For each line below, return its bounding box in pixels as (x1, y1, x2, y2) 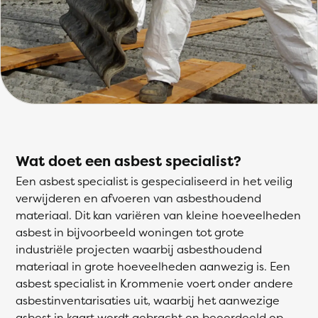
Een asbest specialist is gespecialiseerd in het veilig (16, 173, 292, 189)
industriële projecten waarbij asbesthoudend (16, 241, 262, 257)
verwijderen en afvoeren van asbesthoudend (16, 190, 261, 206)
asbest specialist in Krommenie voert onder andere (16, 275, 293, 291)
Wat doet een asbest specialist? (16, 151, 241, 170)
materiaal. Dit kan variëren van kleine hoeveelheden (16, 207, 301, 223)
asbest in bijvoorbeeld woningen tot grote (16, 224, 244, 240)
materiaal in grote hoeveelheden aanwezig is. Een (16, 258, 290, 274)
